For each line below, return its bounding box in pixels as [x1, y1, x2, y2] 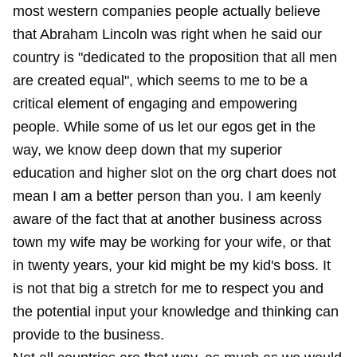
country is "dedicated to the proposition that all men [13, 49, 337, 65]
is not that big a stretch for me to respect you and [13, 280, 324, 296]
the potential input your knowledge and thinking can [13, 304, 339, 320]
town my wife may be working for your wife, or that [13, 234, 331, 250]
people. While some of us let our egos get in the [13, 119, 316, 135]
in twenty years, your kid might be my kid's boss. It [13, 257, 331, 273]
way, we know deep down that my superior [13, 142, 282, 158]
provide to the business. [13, 327, 164, 343]
